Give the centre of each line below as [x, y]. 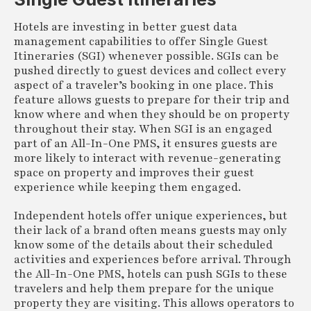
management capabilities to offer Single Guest [141, 41]
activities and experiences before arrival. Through [153, 259]
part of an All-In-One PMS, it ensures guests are [146, 143]
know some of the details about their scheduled [143, 245]
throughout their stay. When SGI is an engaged [143, 129]
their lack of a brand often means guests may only [150, 230]
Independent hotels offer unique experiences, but [151, 216]
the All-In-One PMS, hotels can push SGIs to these [151, 274]
